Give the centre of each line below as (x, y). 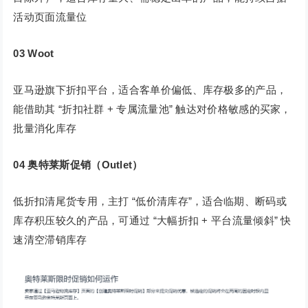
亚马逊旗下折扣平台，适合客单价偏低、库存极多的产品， (150, 90)
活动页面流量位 (50, 17)
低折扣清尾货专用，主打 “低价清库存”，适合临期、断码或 (150, 201)
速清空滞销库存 (50, 240)
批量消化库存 (45, 129)
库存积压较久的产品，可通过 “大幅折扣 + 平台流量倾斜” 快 (152, 221)
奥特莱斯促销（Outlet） (85, 165)
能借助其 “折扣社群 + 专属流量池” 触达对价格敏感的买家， (152, 109)
